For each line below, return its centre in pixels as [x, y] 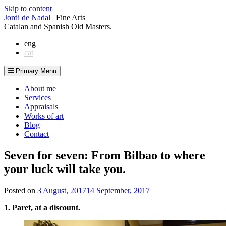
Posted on [21, 190]
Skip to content [28, 8]
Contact [37, 134]
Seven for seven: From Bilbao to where [105, 155]
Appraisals [41, 107]
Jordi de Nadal [28, 17]
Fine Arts [71, 17]
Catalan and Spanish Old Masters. [58, 26]
